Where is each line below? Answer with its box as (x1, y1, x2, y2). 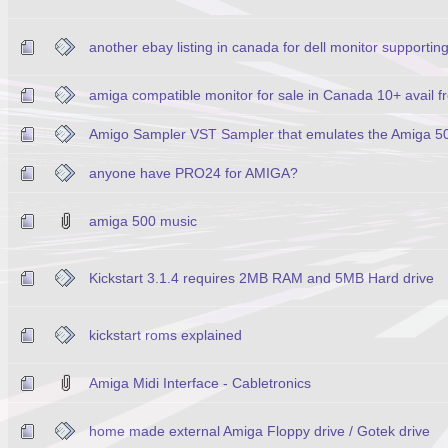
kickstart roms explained (89, 326, 242, 343)
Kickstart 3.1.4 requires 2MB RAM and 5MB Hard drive (89, 269, 434, 286)
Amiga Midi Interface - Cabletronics (89, 374, 311, 391)
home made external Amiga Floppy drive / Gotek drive (89, 422, 430, 439)
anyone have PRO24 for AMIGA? (89, 164, 298, 181)
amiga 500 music (89, 212, 197, 229)
